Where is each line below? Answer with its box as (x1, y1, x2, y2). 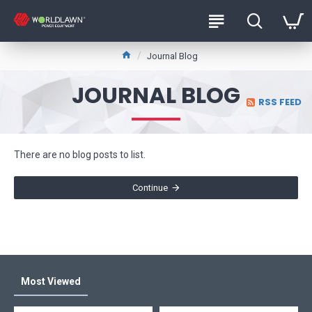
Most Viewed (21, 276, 81, 287)
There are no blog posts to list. (14, 149, 146, 160)
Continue (132, 182, 168, 193)
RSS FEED (258, 95, 302, 109)
